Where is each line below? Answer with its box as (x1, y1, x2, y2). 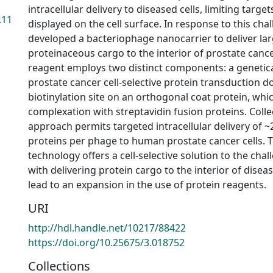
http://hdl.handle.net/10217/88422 (28, 221, 186, 235)
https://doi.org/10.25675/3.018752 (28, 236, 185, 249)
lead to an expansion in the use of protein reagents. (28, 178, 266, 191)
